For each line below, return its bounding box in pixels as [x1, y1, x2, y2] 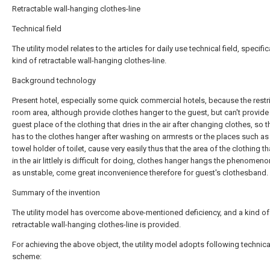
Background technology [12, 76, 96, 86]
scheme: [12, 252, 42, 262]
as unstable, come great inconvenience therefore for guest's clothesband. [12, 168, 268, 178]
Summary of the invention [12, 188, 100, 198]
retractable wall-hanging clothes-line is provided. [12, 220, 181, 230]
